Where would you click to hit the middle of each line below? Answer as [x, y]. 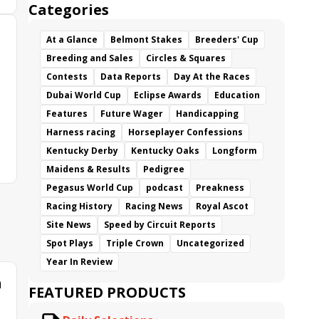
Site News [69, 225]
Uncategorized [210, 243]
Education [237, 95]
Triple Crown [135, 243]
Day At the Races [212, 77]
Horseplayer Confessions [185, 132]
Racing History [79, 206]
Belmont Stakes [146, 40]
